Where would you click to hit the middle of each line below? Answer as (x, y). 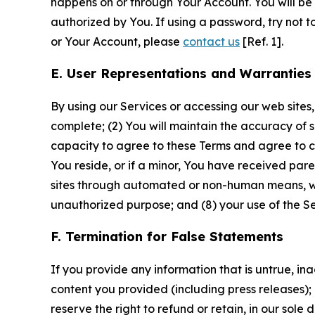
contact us (211, 42)
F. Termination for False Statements (167, 237)
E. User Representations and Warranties (181, 74)
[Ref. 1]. (262, 42)
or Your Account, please (117, 42)
